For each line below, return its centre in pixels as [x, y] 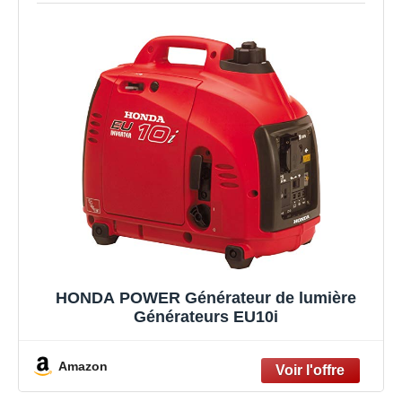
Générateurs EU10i [205, 317]
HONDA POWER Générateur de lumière [205, 298]
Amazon [83, 366]
